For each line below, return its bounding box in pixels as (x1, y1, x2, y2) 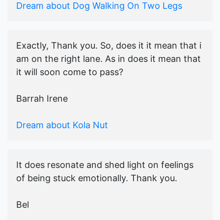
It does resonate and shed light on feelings (16, 160, 193, 170)
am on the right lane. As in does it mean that (16, 54, 201, 64)
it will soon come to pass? (16, 67, 123, 78)
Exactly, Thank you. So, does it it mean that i (16, 40, 201, 51)
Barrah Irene (16, 93, 68, 104)
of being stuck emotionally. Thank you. (16, 173, 177, 184)
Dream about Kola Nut (16, 120, 108, 131)
